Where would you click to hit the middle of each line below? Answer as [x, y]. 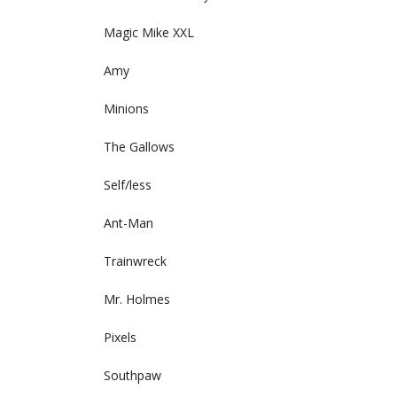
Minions [126, 109]
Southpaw [132, 375]
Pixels [120, 337]
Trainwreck [135, 261]
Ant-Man [128, 223]
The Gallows [139, 147]
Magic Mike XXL [149, 32]
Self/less [128, 185]
